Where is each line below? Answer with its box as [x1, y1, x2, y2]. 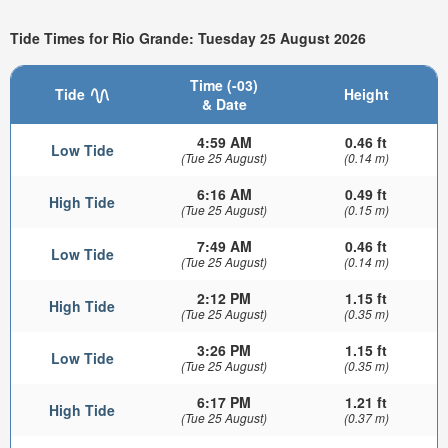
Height [343, 83, 389, 104]
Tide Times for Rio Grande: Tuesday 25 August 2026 [10, 28, 366, 49]
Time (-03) [190, 74, 258, 95]
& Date [201, 93, 247, 114]
